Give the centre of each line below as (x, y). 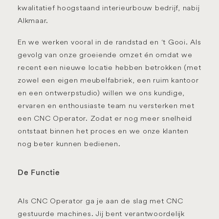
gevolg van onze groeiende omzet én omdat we (105, 55)
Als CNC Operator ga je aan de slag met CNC (100, 201)
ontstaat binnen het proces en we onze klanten (103, 131)
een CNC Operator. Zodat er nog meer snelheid (105, 118)
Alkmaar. (33, 20)
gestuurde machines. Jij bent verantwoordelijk (101, 213)
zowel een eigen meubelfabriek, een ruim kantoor (108, 80)
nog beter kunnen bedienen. (69, 143)
